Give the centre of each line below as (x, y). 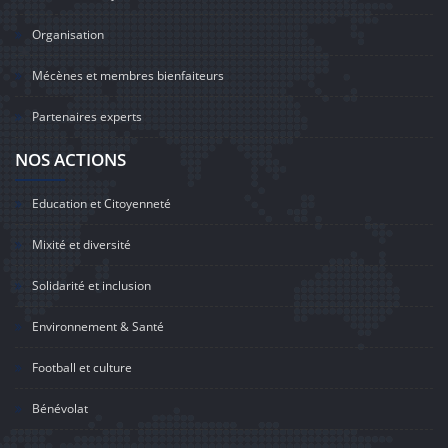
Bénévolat (60, 408)
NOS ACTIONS (70, 159)
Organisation (68, 34)
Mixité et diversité (81, 244)
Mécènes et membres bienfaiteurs (128, 75)
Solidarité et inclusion (91, 285)
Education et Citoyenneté (101, 203)
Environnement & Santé (98, 326)
